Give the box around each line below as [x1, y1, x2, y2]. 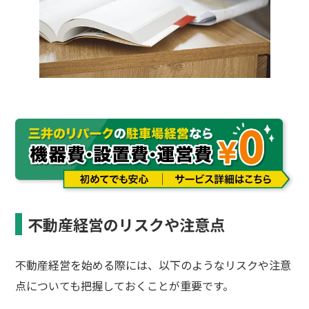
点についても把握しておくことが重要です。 [15, 277, 235, 295]
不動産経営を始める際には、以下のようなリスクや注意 [15, 257, 292, 274]
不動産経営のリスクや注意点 [28, 213, 226, 236]
